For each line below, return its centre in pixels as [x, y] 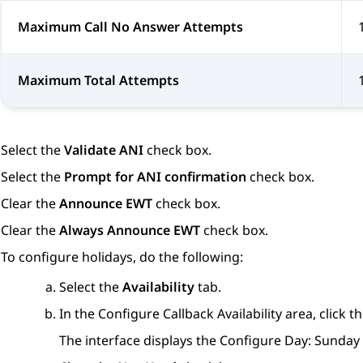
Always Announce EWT [130, 231]
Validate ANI [104, 150]
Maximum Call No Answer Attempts [130, 27]
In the [79, 314]
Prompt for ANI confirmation [155, 177]
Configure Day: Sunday [290, 341]
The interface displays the [139, 341]
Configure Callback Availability [190, 314]
